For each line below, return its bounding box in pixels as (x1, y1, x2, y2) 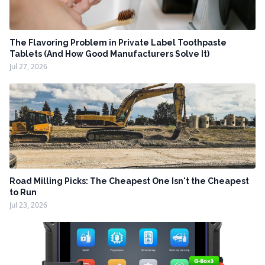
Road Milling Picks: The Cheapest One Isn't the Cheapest (9, 176, 249, 186)
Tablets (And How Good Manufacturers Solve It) (9, 49, 209, 59)
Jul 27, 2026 (9, 62, 47, 72)
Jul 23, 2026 (9, 200, 47, 211)
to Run (9, 188, 37, 198)
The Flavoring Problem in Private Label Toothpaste (9, 38, 227, 48)
